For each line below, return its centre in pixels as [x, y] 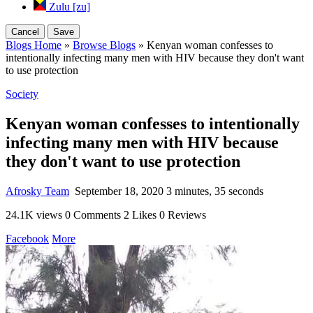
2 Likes [140, 214]
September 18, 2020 [119, 191]
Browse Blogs [104, 45]
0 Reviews [183, 214]
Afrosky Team [37, 191]
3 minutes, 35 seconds [215, 191]
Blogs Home [34, 45]
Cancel [25, 32]
